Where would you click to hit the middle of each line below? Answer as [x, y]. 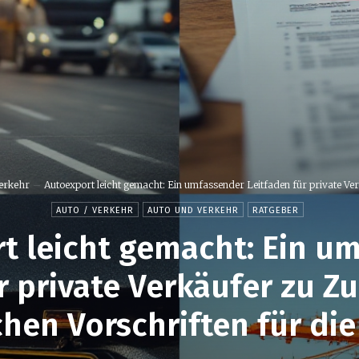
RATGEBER [276, 211]
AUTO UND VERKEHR [193, 211]
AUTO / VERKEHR [95, 211]
